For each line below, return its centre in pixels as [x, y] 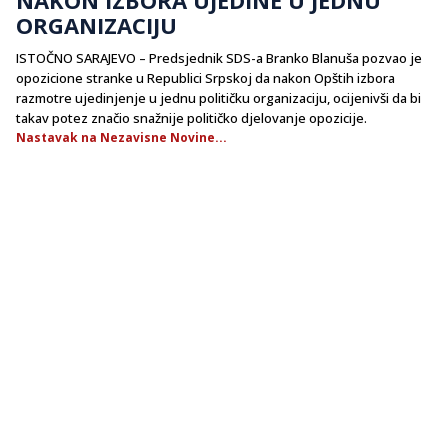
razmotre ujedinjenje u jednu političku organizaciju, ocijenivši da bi [218, 97]
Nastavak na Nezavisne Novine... [121, 137]
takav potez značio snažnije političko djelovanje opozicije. [191, 117]
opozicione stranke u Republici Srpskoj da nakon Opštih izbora [205, 77]
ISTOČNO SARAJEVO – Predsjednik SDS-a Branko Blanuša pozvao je [219, 57]
